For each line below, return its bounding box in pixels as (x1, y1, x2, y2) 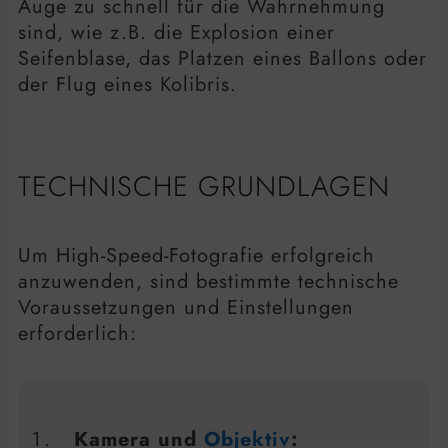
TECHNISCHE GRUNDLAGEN (18, 166, 390, 208)
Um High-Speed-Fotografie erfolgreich (18, 241, 375, 271)
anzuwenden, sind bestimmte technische (18, 267, 399, 297)
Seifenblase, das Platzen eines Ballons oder (18, 43, 427, 73)
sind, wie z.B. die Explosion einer (18, 17, 335, 47)
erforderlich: (18, 319, 137, 349)
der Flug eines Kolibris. (18, 69, 237, 99)
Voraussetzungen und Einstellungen (18, 293, 354, 323)
